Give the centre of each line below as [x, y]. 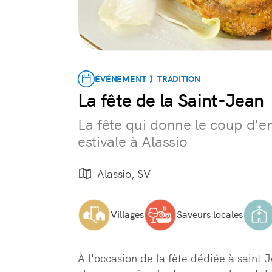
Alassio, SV [124, 174]
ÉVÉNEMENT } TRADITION [148, 79]
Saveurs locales [210, 215]
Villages [127, 215]
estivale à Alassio [133, 141]
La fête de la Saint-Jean [171, 100]
